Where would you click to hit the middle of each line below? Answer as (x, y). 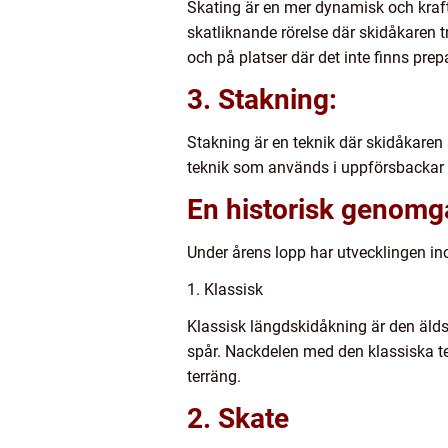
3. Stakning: (262, 100)
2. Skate (238, 419)
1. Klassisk (225, 290)
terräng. (214, 377)
